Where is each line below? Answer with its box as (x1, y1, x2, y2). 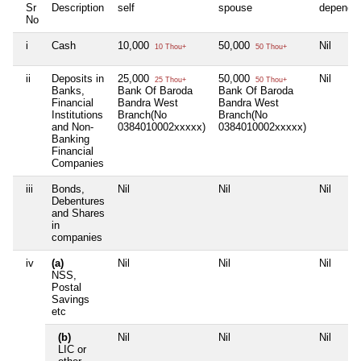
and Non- (52, 120, 93, 133)
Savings (52, 293, 89, 305)
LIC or (58, 342, 86, 355)
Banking (52, 132, 89, 145)
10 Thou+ (152, 42, 186, 51)
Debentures (52, 194, 105, 207)
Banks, (52, 84, 85, 97)
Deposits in (52, 72, 104, 85)
